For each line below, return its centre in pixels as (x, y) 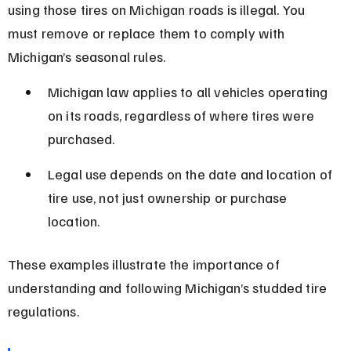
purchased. (81, 138)
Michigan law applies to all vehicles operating (189, 91)
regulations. (43, 311)
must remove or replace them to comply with (148, 33)
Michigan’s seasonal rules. (87, 56)
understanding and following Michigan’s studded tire (169, 287)
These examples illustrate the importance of (145, 264)
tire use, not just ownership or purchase (169, 197)
